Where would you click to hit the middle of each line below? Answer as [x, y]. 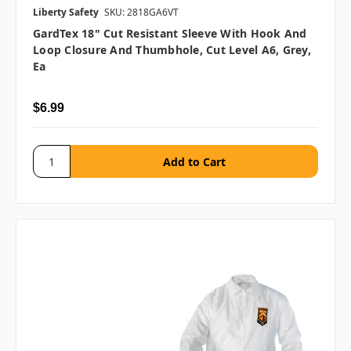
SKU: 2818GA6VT [141, 13]
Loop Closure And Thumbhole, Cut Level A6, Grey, [172, 50]
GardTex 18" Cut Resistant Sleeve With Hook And [170, 34]
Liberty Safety [66, 13]
